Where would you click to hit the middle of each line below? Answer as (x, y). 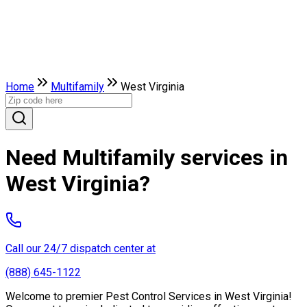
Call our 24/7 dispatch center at (81, 248)
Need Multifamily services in (147, 158)
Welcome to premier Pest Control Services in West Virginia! (149, 296)
